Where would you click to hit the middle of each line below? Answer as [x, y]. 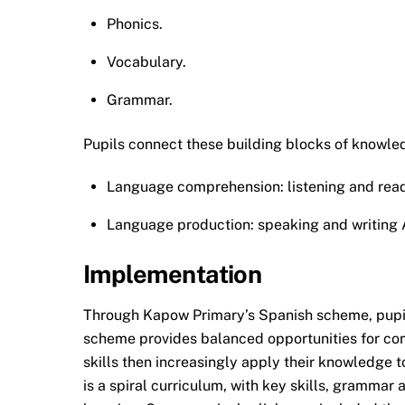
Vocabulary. [146, 62]
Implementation [173, 273]
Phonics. [134, 24]
